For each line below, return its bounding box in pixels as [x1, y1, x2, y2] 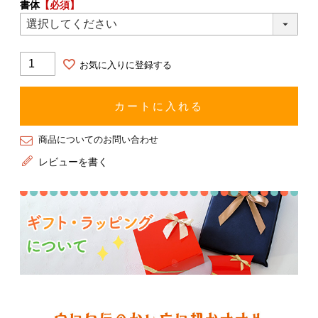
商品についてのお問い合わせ [38, 134, 159, 146]
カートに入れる [114, 100, 204, 113]
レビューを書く [38, 156, 109, 168]
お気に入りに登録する [79, 60, 172, 71]
